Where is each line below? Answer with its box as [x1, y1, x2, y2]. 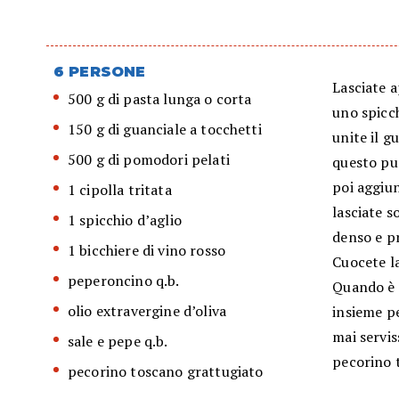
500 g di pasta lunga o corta [68, 89, 252, 110]
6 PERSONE [53, 63, 146, 81]
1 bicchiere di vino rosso [68, 240, 225, 261]
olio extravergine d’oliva [68, 301, 226, 322]
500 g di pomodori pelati [68, 150, 230, 170]
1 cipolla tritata [68, 180, 172, 200]
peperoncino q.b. [68, 271, 180, 291]
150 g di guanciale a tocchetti [68, 119, 262, 140]
